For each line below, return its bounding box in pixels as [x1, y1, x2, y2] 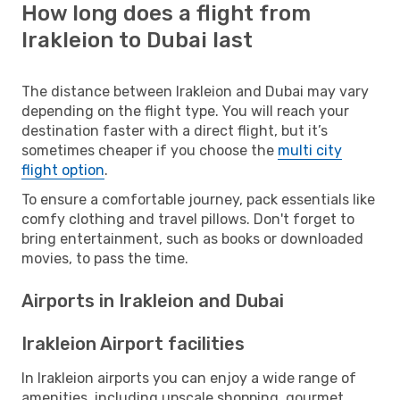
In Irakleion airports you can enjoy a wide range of [21, 369, 356, 387]
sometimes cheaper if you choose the [21, 141, 278, 159]
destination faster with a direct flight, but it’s [21, 121, 328, 139]
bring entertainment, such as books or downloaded [21, 229, 363, 247]
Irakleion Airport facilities [21, 332, 245, 354]
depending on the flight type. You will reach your [21, 102, 349, 120]
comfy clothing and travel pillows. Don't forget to [21, 210, 354, 228]
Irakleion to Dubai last [21, 27, 253, 53]
